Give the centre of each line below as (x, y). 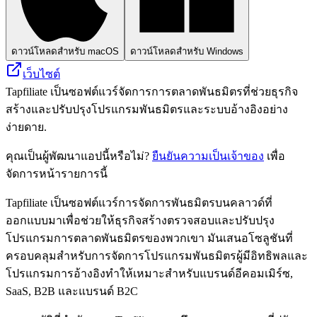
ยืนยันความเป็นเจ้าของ (208, 156)
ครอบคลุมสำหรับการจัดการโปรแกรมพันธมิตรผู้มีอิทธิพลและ (157, 255)
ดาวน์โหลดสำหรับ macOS (65, 51)
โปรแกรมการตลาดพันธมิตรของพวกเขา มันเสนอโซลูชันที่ (149, 238)
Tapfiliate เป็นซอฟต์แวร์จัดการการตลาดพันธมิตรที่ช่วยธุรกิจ (152, 91)
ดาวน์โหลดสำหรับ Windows (187, 51)
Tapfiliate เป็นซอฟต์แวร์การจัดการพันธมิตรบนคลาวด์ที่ (139, 202)
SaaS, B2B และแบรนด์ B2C (72, 291)
